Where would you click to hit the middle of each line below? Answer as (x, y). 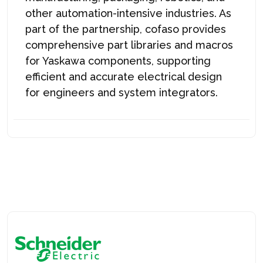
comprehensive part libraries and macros (129, 45)
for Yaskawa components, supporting (118, 60)
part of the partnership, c (88, 29)
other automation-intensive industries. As (128, 13)
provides (203, 29)
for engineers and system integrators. (122, 92)
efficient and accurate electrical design (124, 76)
